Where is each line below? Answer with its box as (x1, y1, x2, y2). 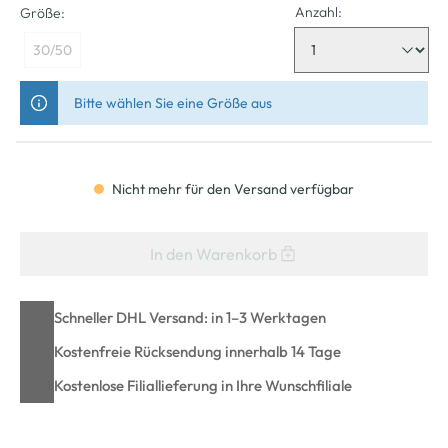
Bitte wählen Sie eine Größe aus (74, 93, 272, 112)
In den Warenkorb (149, 243, 277, 264)
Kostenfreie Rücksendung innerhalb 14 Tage (54, 341, 341, 361)
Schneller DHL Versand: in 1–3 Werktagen (54, 307, 326, 327)
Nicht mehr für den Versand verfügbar (109, 179, 354, 198)
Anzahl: (295, 2, 343, 21)
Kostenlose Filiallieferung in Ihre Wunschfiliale (54, 375, 352, 395)
